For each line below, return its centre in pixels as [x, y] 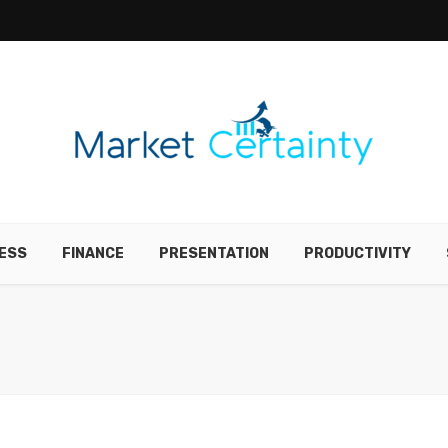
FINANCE [93, 253]
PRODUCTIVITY [357, 253]
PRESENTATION [214, 253]
